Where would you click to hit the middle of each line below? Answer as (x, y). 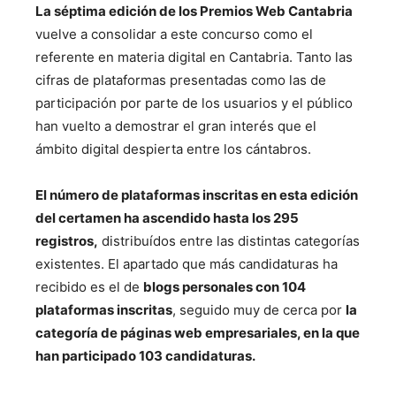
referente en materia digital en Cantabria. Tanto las (194, 57)
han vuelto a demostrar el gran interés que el (176, 126)
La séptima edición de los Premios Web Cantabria (194, 11)
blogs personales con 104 (225, 287)
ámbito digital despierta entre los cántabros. (173, 149)
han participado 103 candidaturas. (145, 356)
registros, (67, 241)
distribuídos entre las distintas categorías (229, 241)
